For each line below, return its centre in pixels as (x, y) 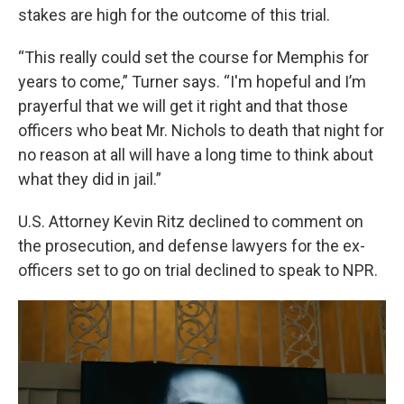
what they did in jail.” (90, 179)
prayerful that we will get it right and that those (183, 106)
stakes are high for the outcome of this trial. (174, 15)
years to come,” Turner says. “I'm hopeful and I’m (192, 82)
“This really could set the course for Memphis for (193, 58)
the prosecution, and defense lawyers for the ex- (192, 246)
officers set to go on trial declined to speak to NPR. (198, 271)
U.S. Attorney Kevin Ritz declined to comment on (191, 222)
